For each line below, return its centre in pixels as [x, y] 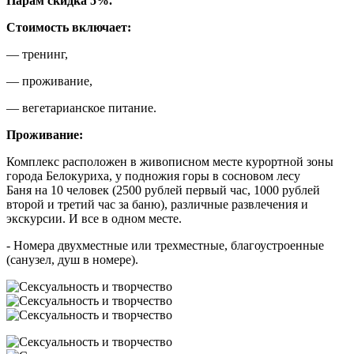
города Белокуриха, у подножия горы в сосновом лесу [153, 175]
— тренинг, [37, 54]
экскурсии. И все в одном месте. [94, 218]
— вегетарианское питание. [81, 107]
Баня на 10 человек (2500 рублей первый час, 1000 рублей [163, 190]
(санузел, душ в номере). [72, 259]
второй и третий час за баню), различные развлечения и [157, 204]
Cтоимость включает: [69, 27]
